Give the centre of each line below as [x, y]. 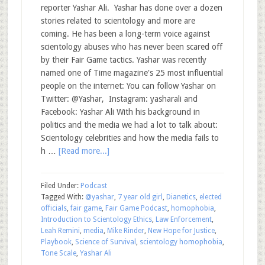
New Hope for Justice [181, 231]
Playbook [56, 242]
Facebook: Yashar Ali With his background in [120, 112]
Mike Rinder [125, 231]
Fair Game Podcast [136, 208]
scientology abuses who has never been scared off [131, 47]
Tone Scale [58, 253]
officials [54, 208]
